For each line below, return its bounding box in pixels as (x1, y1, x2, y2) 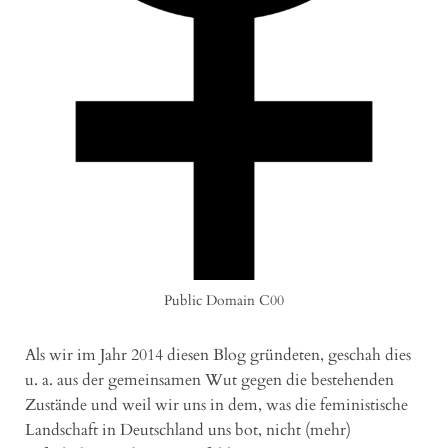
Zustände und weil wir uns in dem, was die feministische (25, 394, 408, 417)
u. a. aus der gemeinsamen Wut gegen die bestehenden (25, 369, 394, 392)
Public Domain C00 (164, 291, 284, 311)
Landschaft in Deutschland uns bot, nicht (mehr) (25, 419, 351, 442)
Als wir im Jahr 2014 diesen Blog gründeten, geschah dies (25, 344, 411, 367)
